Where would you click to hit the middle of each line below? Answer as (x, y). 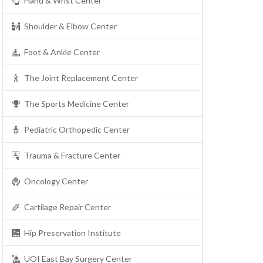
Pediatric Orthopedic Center (77, 130)
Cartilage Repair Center (68, 207)
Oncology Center (56, 181)
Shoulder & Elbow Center (70, 26)
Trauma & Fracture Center (72, 156)
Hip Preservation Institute (73, 233)
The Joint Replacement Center (81, 78)
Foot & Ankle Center (62, 52)
